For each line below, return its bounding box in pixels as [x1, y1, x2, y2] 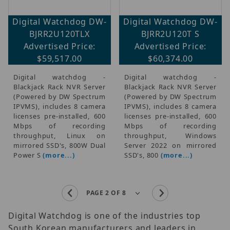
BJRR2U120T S [141, 28, 200, 40]
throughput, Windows [124, 130, 217, 140]
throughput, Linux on [13, 130, 106, 140]
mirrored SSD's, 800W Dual [13, 140, 106, 150]
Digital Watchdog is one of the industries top [8, 209, 201, 221]
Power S [13, 150, 43, 160]
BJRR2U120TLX [29, 28, 90, 40]
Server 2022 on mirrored [124, 140, 217, 150]
